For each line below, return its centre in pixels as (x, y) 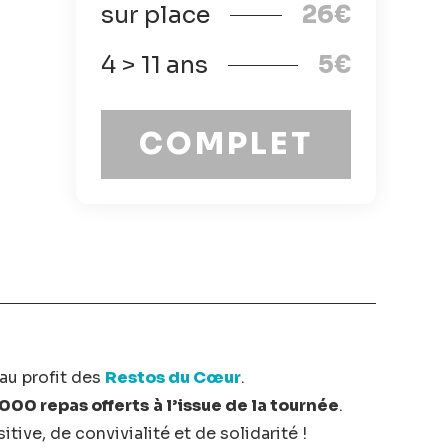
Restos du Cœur (172, 377)
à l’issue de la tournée (246, 405)
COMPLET (226, 144)
